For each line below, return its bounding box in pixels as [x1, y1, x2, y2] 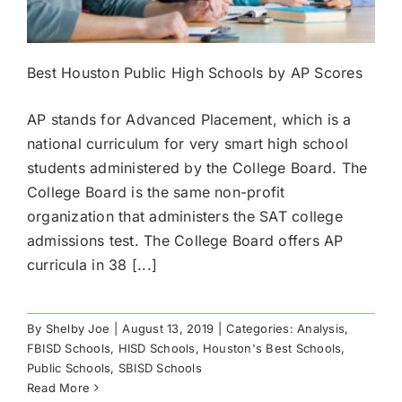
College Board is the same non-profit [27, 182, 285, 201]
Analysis [297, 320, 345, 336]
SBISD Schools [118, 360, 202, 375]
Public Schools [27, 360, 111, 375]
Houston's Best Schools [202, 340, 342, 355]
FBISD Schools [27, 340, 111, 355]
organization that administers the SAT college [27, 206, 343, 225]
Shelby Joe [45, 320, 110, 336]
